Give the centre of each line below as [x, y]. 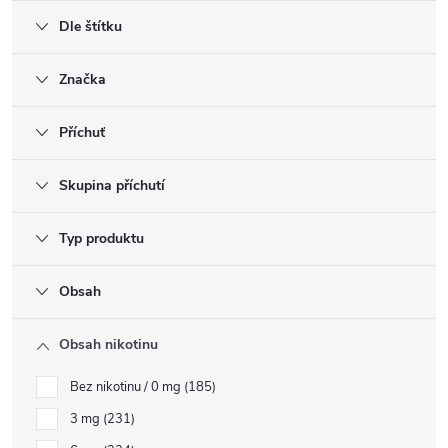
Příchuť [82, 132]
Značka [82, 79]
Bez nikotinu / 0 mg [127, 387]
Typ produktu [101, 238]
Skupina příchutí [112, 185]
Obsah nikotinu [108, 344]
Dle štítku [90, 26]
